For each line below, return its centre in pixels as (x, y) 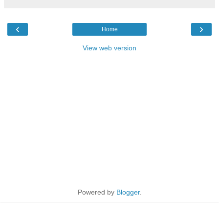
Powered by (97, 192)
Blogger (128, 192)
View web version (109, 48)
